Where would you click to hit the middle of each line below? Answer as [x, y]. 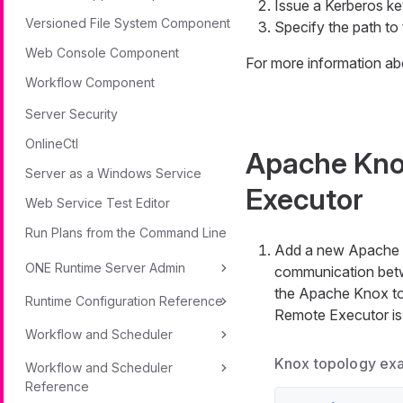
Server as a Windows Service [113, 173]
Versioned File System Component [128, 23]
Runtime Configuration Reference [124, 301]
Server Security [72, 114]
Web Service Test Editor [98, 203]
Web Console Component [102, 53]
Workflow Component [90, 82]
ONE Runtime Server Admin [105, 268]
